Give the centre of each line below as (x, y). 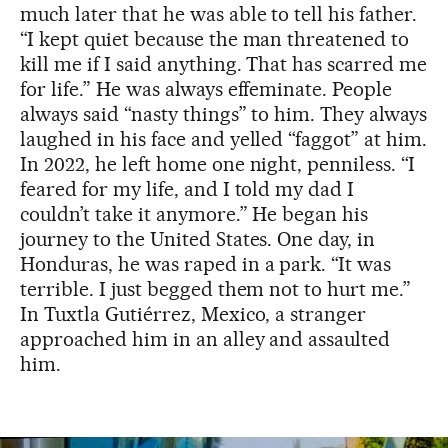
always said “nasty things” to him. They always (224, 114)
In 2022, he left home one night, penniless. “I (218, 164)
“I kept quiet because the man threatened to (215, 39)
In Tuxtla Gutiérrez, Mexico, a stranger (193, 314)
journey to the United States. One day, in (198, 239)
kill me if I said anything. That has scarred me (224, 64)
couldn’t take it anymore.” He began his (194, 214)
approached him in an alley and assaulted (205, 339)
